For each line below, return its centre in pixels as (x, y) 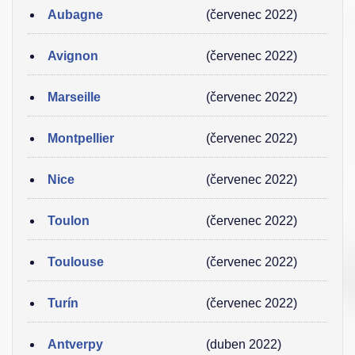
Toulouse (76, 262)
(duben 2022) (244, 344)
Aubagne (75, 15)
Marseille (74, 97)
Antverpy (75, 344)
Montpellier (81, 138)
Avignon (73, 56)
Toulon (69, 221)
